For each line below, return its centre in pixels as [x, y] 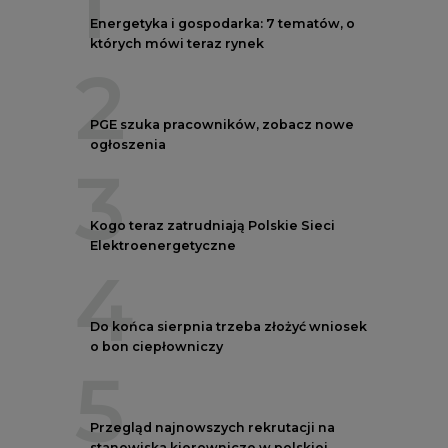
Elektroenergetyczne [163, 244]
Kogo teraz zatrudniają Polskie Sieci [212, 224]
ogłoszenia [128, 143]
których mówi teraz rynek [177, 42]
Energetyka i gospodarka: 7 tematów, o [222, 22]
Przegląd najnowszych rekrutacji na [212, 426]
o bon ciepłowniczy [156, 345]
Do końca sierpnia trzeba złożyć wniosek [228, 325]
